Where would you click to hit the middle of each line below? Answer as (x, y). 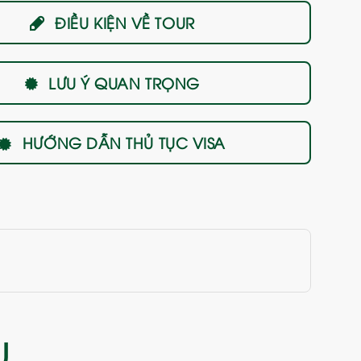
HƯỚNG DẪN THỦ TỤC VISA (124, 143)
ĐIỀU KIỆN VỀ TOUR (125, 22)
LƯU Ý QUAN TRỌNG (124, 82)
